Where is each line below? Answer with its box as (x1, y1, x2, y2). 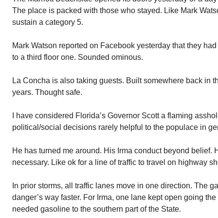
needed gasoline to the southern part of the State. (12, 205, 181, 213)
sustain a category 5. (12, 18, 83, 26)
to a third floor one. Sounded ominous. (12, 53, 143, 61)
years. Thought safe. (12, 88, 82, 96)
